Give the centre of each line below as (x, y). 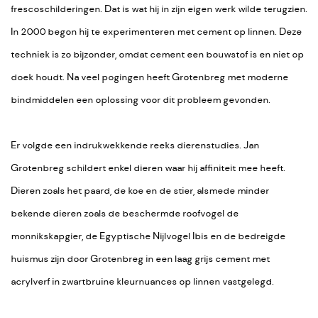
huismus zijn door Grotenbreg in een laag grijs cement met (140, 259)
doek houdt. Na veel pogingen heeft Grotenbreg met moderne (149, 77)
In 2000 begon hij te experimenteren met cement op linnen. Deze (156, 32)
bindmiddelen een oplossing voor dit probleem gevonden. (142, 100)
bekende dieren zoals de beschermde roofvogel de (125, 214)
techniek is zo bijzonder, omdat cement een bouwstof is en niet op (157, 55)
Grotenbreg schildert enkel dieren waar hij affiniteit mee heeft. (148, 168)
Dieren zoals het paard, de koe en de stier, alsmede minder (140, 191)
